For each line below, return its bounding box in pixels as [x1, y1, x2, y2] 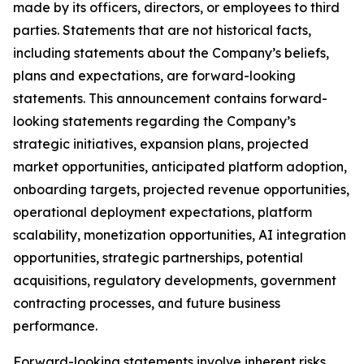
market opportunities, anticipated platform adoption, [13, 158, 347, 175]
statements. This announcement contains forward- [13, 90, 327, 106]
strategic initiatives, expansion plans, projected [13, 136, 309, 152]
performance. [13, 318, 97, 334]
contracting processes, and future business [13, 295, 280, 311]
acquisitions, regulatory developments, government [13, 272, 336, 288]
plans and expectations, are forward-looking [13, 67, 296, 84]
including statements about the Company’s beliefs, [13, 45, 329, 61]
